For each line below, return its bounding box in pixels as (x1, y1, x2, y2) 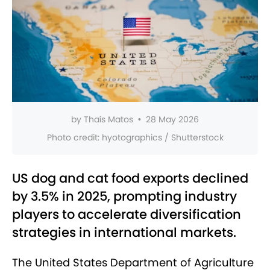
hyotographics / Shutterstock (101, 131, 224, 144)
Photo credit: (46, 131, 102, 144)
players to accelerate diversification (12, 206, 241, 224)
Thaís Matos (83, 113, 133, 126)
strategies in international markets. (12, 224, 236, 242)
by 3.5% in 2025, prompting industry (12, 187, 237, 206)
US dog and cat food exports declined (12, 169, 248, 187)
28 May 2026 (146, 113, 199, 126)
